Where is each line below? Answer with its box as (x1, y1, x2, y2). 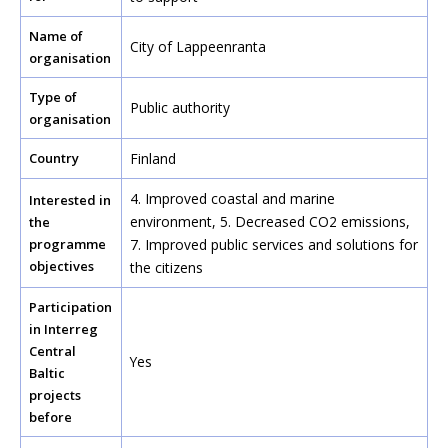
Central (29, 342, 76, 360)
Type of (29, 88, 77, 106)
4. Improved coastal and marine (130, 189, 335, 208)
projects (29, 386, 81, 404)
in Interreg (29, 320, 98, 338)
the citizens (130, 258, 203, 277)
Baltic (29, 364, 65, 382)
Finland (130, 149, 176, 168)
